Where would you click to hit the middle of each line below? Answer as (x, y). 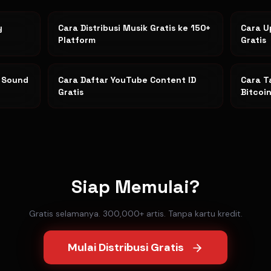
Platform (77, 40)
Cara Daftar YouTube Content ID (127, 80)
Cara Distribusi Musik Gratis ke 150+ (134, 28)
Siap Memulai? (135, 187)
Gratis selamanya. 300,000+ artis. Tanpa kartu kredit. (135, 214)
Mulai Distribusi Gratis (126, 247)
